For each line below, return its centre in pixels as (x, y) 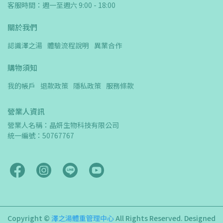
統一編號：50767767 (41, 136)
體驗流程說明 (68, 46)
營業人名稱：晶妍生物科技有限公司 (67, 125)
